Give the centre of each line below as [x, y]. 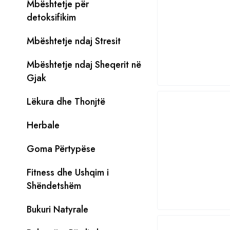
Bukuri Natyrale [57, 209]
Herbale [43, 125]
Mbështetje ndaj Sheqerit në [84, 65]
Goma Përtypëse [61, 149]
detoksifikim [51, 17]
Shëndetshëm [54, 186]
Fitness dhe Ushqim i [68, 172]
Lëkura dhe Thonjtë [66, 102]
